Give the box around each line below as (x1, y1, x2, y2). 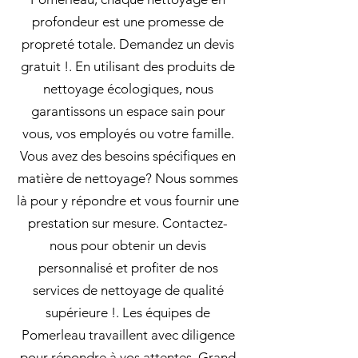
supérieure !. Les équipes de (46, 304, 210, 320)
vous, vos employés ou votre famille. (22, 125, 234, 141)
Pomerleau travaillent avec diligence (21, 327, 235, 343)
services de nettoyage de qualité (32, 282, 224, 298)
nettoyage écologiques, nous (42, 81, 213, 97)
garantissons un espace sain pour (30, 103, 225, 119)
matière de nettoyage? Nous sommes (18, 170, 238, 186)
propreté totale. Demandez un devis (22, 36, 234, 52)
